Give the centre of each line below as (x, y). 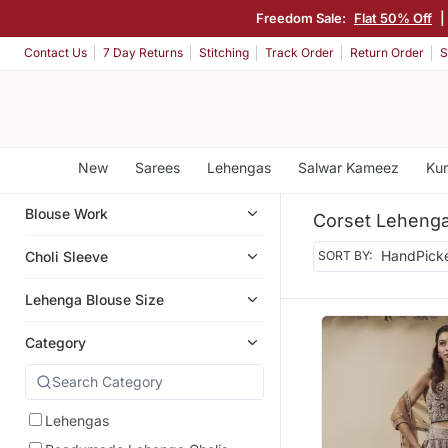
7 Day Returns (143, 53)
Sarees (157, 167)
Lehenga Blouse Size (94, 299)
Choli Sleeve (66, 256)
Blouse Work (66, 213)
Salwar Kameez (348, 167)
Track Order (299, 53)
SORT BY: (345, 256)
